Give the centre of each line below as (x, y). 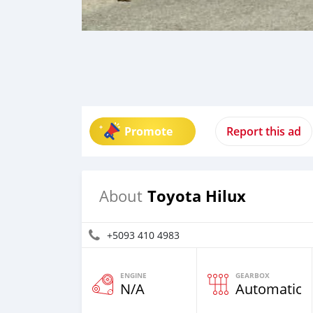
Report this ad (264, 131)
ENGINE (133, 275)
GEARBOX (253, 275)
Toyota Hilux (197, 196)
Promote (148, 131)
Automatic (269, 289)
